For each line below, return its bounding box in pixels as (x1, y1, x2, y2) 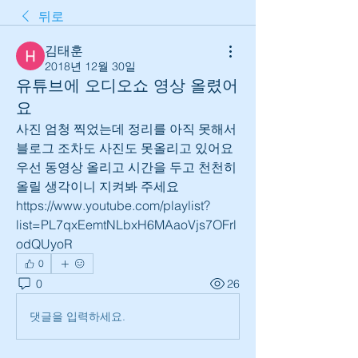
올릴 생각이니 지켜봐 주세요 (16, 178, 179, 194)
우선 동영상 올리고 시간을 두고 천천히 (16, 159, 237, 175)
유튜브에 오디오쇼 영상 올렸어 (16, 76, 238, 95)
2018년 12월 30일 (45, 59, 136, 74)
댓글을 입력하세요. (30, 308, 125, 324)
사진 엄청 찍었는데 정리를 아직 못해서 (16, 121, 237, 137)
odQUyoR (16, 236, 73, 252)
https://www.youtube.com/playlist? (16, 197, 210, 213)
